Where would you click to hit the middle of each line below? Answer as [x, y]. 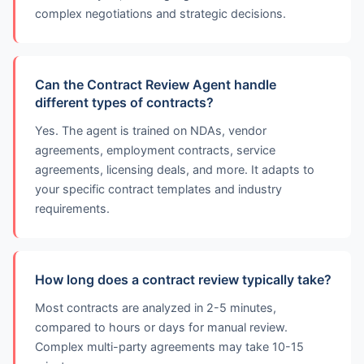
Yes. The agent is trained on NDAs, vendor [151, 130]
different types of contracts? [124, 102]
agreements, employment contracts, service [155, 150]
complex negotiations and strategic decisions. [160, 13]
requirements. [72, 208]
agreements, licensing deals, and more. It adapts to [175, 169]
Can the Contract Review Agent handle [156, 84]
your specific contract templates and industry [158, 189]
